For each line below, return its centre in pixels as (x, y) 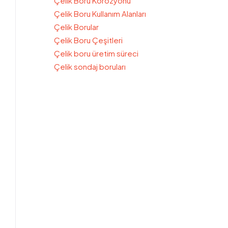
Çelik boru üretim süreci (96, 53)
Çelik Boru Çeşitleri (88, 40)
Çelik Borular (76, 27)
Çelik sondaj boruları (90, 66)
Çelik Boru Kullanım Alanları (100, 13)
